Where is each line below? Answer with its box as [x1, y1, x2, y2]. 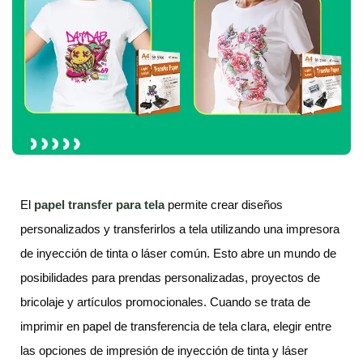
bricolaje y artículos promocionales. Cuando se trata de [20, 295, 310, 310]
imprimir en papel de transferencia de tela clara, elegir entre [20, 319, 331, 334]
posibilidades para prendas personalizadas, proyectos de [20, 271, 320, 285]
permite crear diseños [164, 198, 283, 212]
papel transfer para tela [34, 198, 164, 212]
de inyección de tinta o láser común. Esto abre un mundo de [20, 246, 336, 261]
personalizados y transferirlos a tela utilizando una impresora [20, 222, 340, 237]
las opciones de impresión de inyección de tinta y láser [20, 344, 308, 358]
